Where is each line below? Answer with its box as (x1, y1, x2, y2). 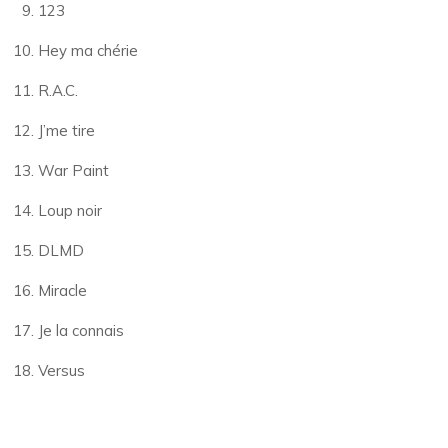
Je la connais (37, 321, 124, 341)
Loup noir (37, 201, 102, 221)
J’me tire (37, 121, 95, 141)
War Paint (37, 161, 109, 181)
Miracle (37, 281, 87, 301)
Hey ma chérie (37, 41, 138, 61)
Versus (37, 361, 85, 381)
